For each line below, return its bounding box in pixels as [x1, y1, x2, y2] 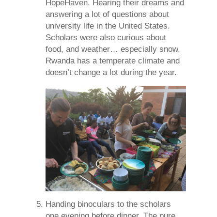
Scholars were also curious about [46, 33, 166, 43]
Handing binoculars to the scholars [46, 199, 171, 209]
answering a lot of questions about [46, 10, 169, 19]
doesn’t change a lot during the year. [46, 68, 177, 77]
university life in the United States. [46, 21, 170, 31]
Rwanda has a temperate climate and [46, 56, 180, 66]
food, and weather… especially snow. [46, 45, 180, 54]
